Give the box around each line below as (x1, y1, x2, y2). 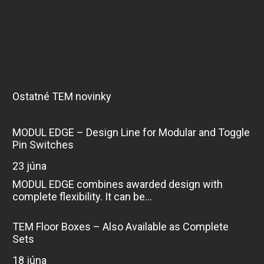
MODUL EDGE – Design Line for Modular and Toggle (12, 126, 250, 138)
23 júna (18, 159, 47, 172)
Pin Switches (12, 138, 74, 151)
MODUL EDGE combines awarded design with (12, 177, 223, 190)
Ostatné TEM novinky (12, 90, 111, 103)
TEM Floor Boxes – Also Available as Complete (12, 220, 229, 233)
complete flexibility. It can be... (12, 190, 152, 203)
